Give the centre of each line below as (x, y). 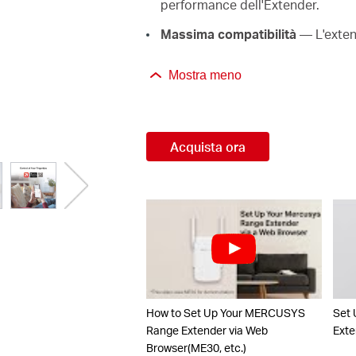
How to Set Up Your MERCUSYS (225, 312)
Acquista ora (207, 146)
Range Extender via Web (207, 330)
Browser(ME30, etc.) (196, 347)
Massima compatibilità (228, 33)
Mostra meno (205, 75)
